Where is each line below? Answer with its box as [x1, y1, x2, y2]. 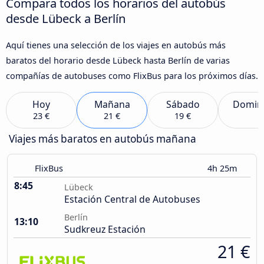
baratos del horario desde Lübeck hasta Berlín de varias [6, 54, 230, 66]
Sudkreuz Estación [64, 223, 146, 236]
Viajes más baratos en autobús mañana [9, 132, 196, 146]
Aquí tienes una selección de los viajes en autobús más [6, 39, 226, 51]
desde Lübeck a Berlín [6, 9, 126, 27]
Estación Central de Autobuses [64, 193, 200, 206]
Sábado [166, 98, 200, 111]
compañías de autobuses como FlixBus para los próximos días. [6, 70, 258, 81]
